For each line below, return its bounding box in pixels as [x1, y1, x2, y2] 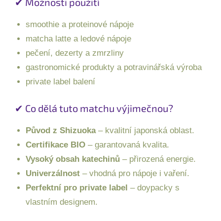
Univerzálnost [26, 169, 80, 179]
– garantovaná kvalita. [85, 140, 169, 150]
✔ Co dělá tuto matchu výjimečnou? [15, 102, 173, 114]
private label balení [26, 77, 95, 87]
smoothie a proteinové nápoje [26, 20, 134, 30]
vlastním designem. [26, 197, 98, 207]
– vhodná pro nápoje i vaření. [80, 169, 189, 179]
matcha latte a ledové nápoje [26, 34, 131, 44]
